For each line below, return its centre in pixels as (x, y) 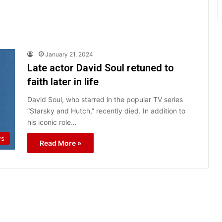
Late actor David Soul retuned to (101, 68)
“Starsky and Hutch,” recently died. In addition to (106, 111)
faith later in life (64, 82)
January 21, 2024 (69, 54)
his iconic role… (52, 122)
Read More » (60, 143)
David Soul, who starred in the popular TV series (105, 99)
